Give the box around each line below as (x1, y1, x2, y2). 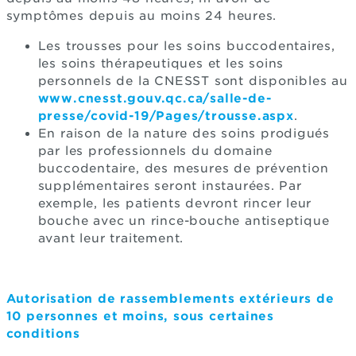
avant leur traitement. (37, 230, 184, 246)
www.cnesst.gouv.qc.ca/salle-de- (37, 91, 272, 106)
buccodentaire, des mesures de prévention (37, 161, 329, 176)
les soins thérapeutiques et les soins (37, 56, 284, 71)
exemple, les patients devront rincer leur (37, 195, 312, 211)
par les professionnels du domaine (37, 143, 273, 158)
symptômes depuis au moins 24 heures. (6, 8, 277, 23)
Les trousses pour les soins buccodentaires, (37, 38, 335, 53)
